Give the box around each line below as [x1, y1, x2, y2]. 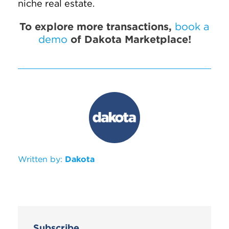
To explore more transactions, [19, 20, 175, 33]
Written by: [18, 154, 62, 165]
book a [175, 20, 210, 33]
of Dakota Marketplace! [67, 33, 191, 46]
